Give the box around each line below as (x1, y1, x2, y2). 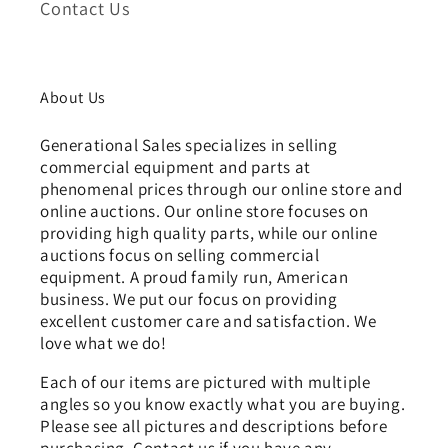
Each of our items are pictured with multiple (40, 371, 371, 394)
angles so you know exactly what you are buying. (40, 393, 406, 416)
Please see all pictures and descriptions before (40, 415, 388, 438)
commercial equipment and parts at (40, 156, 311, 179)
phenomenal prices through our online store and (40, 178, 403, 201)
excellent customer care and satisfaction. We (40, 310, 377, 333)
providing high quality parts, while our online (40, 222, 378, 245)
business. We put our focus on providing (40, 288, 338, 311)
